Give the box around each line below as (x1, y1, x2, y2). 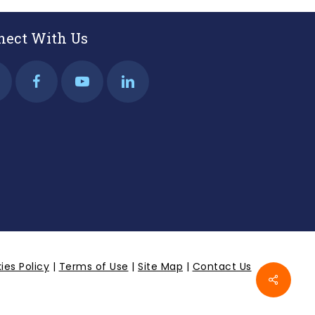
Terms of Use (58, 259, 129, 274)
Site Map (138, 259, 184, 274)
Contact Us (192, 259, 252, 274)
